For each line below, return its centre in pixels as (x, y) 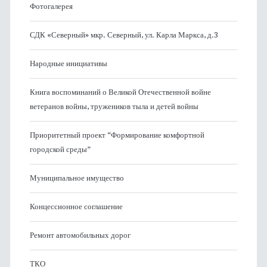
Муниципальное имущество (77, 178)
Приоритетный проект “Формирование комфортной (117, 135)
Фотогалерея (51, 6)
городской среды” (60, 149)
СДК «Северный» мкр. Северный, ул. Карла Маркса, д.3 (124, 35)
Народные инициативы (68, 63)
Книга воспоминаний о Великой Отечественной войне (120, 92)
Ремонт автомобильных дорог (80, 235)
